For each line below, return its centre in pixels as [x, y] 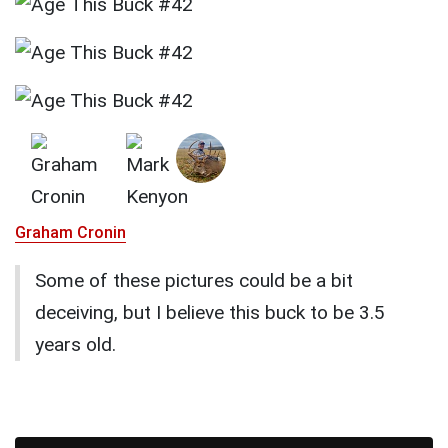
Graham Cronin [70, 232]
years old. [75, 344]
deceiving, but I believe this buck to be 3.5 [210, 312]
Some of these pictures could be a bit [194, 280]
